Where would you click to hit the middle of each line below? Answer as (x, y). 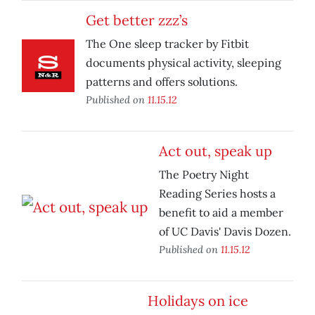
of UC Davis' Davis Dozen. (225, 232)
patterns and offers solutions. (162, 82)
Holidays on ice (198, 301)
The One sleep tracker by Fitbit (167, 44)
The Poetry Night (204, 175)
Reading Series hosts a (217, 194)
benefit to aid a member (221, 213)
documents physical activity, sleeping (184, 63)
